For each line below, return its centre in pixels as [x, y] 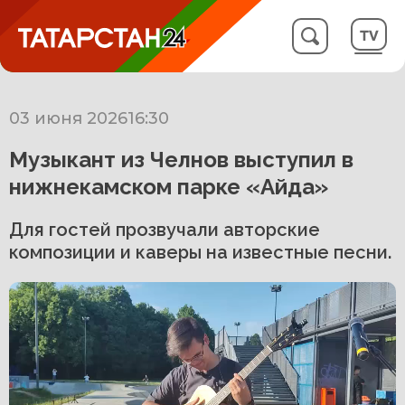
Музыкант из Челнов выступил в [181, 160]
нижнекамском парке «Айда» [169, 187]
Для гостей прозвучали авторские [165, 230]
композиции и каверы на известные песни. [200, 252]
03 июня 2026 [68, 118]
